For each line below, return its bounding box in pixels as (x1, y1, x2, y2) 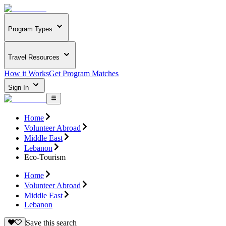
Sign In (8, 84, 31, 92)
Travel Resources (8, 53, 60, 61)
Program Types (8, 25, 52, 33)
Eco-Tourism (24, 152, 66, 161)
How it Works (4, 69, 49, 78)
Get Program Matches (49, 69, 119, 78)
